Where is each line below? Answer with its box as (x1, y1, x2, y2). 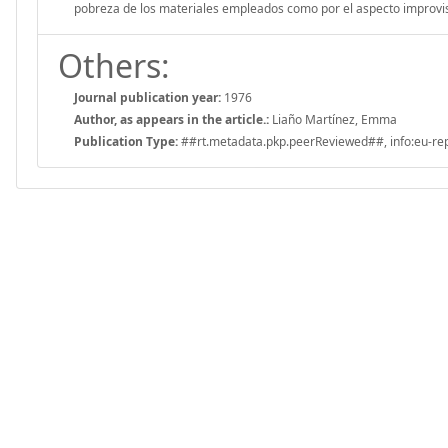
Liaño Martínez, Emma (269, 110, 397, 128)
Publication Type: (74, 132, 178, 150)
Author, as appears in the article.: (74, 110, 269, 128)
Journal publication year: (74, 88, 221, 106)
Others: (58, 43, 170, 87)
